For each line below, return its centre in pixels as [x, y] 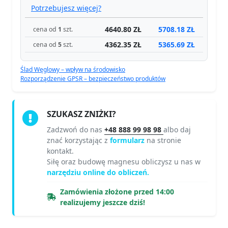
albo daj [177, 130]
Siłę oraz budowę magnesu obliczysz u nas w [124, 162]
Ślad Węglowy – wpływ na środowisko [73, 70]
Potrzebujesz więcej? [66, 8]
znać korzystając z [78, 140]
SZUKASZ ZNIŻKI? [81, 114]
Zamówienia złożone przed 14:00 [117, 192]
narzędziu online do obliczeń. [98, 173]
